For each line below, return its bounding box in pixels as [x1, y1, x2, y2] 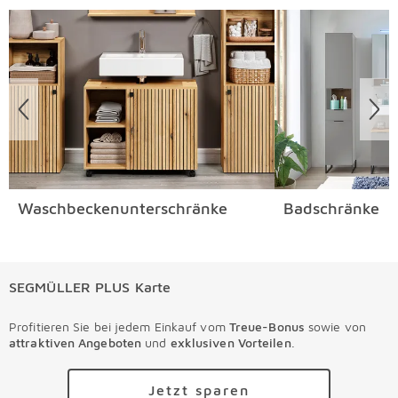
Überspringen [14, 2, 100, 18]
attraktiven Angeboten [9, 334, 142, 350]
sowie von [308, 318, 366, 334]
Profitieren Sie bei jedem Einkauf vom [9, 318, 229, 334]
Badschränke [283, 198, 379, 218]
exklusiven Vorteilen [170, 334, 291, 350]
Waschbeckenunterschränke [18, 198, 227, 218]
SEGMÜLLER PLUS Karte [9, 278, 171, 295]
